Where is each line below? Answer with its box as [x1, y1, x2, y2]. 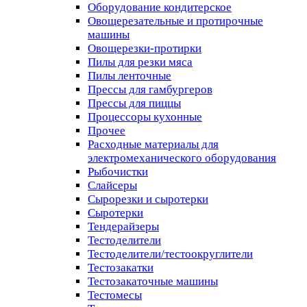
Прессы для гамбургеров [88, 82, 212, 96]
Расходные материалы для [88, 137, 219, 151]
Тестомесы [88, 288, 142, 302]
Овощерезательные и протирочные [88, 14, 263, 27]
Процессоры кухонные [88, 110, 202, 123]
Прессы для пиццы [88, 96, 181, 110]
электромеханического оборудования [88, 151, 276, 164]
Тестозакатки [88, 260, 153, 274]
